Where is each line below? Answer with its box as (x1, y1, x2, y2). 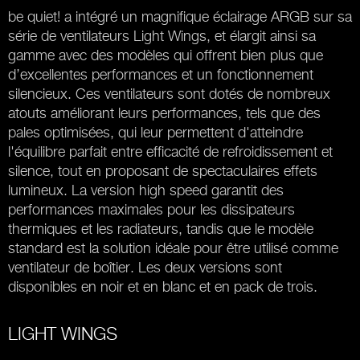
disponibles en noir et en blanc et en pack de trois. (8, 278, 317, 295)
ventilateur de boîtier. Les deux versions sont (8, 259, 282, 276)
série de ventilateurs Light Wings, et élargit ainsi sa (8, 27, 316, 44)
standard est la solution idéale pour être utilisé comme (8, 239, 338, 256)
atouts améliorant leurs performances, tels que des (8, 104, 321, 121)
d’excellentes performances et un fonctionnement (8, 66, 313, 83)
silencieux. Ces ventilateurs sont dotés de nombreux (8, 85, 330, 102)
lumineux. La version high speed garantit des (8, 182, 284, 198)
